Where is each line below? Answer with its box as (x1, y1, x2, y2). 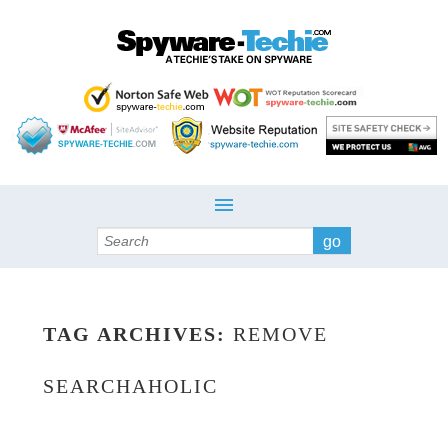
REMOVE (232, 323, 328, 345)
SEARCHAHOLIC (42, 375, 218, 397)
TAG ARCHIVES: (42, 323, 233, 345)
